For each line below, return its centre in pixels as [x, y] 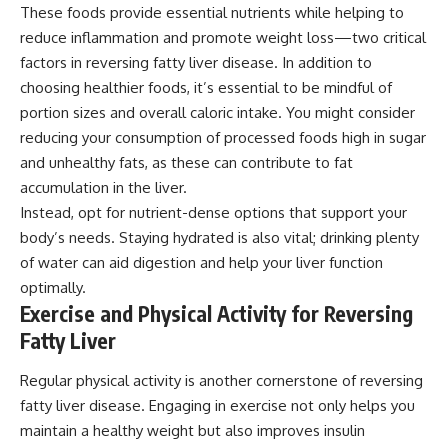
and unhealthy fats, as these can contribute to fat [186, 163]
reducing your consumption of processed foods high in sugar [223, 138]
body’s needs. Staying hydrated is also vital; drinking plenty [219, 238]
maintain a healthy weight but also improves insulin [192, 430]
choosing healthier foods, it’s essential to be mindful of [206, 88]
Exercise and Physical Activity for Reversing [216, 314]
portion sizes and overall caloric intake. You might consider [217, 113]
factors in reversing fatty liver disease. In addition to [196, 63]
